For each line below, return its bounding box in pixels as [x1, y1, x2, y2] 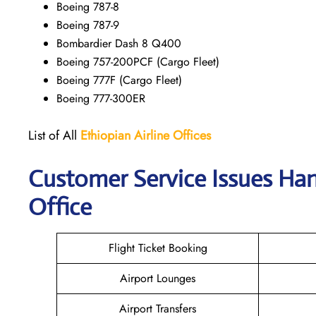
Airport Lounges [120, 269, 195, 286]
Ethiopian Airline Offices [80, 126, 211, 145]
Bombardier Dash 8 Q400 [56, 35, 181, 51]
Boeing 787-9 [56, 16, 119, 33]
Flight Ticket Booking [108, 239, 207, 256]
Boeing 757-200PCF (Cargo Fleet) [56, 53, 219, 70]
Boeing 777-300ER [56, 90, 145, 107]
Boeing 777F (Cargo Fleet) [56, 71, 182, 88]
